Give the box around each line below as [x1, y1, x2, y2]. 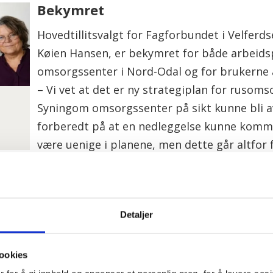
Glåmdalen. [37, 155, 96, 171]
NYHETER [79, 200, 116, 213]
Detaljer [119, 209, 154, 220]
